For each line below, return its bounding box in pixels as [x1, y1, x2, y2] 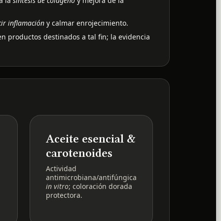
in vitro [46, 181, 69, 191]
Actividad [46, 163, 77, 173]
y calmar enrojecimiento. [44, 18, 129, 28]
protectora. [46, 190, 83, 200]
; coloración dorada [69, 181, 133, 191]
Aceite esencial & [46, 131, 136, 146]
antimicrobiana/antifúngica [46, 172, 137, 182]
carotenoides [46, 146, 113, 160]
